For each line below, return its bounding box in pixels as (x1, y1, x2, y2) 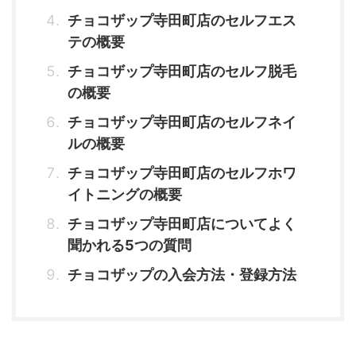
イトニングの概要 (68, 186, 182, 203)
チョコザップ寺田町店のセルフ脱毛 (68, 63, 296, 79)
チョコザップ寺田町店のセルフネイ (68, 114, 296, 130)
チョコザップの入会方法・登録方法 (68, 266, 296, 283)
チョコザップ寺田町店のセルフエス (68, 12, 296, 29)
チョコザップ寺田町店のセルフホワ (68, 164, 296, 181)
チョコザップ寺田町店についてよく (68, 215, 296, 232)
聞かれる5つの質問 (68, 237, 192, 253)
